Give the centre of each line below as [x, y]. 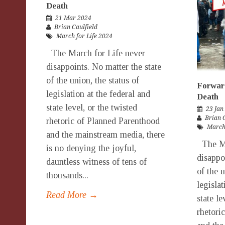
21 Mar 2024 [73, 18]
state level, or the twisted [92, 107]
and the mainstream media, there [105, 135]
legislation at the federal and [98, 94]
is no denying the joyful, [91, 148]
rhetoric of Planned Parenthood [103, 121]
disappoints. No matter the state [104, 67]
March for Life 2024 [84, 36]
